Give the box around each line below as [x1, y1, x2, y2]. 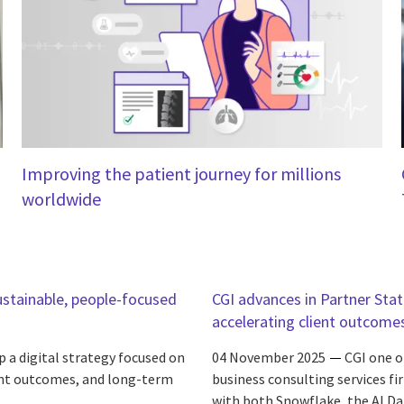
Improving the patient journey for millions [22, 161, 342, 185]
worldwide [22, 187, 102, 210]
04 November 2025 [211, 347, 326, 366]
